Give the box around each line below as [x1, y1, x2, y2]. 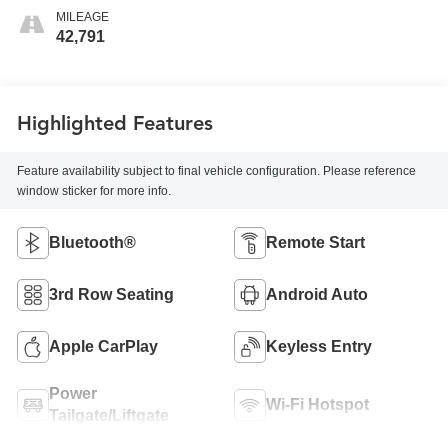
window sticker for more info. [17, 183, 172, 198]
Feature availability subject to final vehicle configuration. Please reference [17, 163, 417, 178]
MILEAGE [56, 10, 110, 25]
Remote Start [266, 233, 365, 251]
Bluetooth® [49, 233, 137, 251]
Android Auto [266, 285, 368, 303]
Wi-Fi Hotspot [266, 395, 369, 413]
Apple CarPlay [49, 337, 159, 355]
